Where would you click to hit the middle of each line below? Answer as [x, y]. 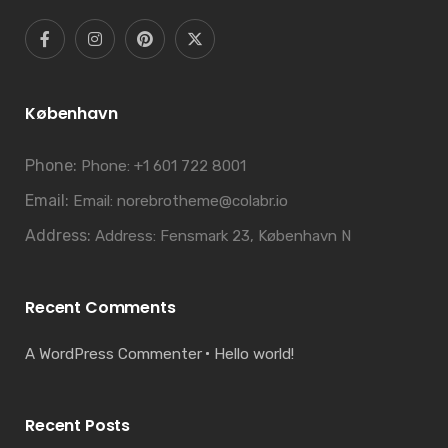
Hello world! [254, 354]
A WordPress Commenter [113, 354]
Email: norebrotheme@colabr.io [180, 201]
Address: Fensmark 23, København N [223, 236]
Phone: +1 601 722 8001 [163, 166]
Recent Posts [78, 425]
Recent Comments [100, 307]
